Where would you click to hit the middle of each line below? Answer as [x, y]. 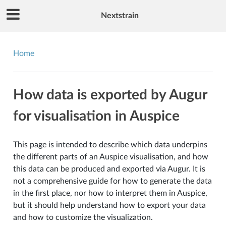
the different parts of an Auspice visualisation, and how [110, 157]
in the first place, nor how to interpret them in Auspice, [110, 193]
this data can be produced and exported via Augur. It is [109, 169]
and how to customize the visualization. [83, 217]
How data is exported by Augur [110, 95]
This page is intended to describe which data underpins [110, 145]
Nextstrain [120, 16]
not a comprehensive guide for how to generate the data [112, 181]
